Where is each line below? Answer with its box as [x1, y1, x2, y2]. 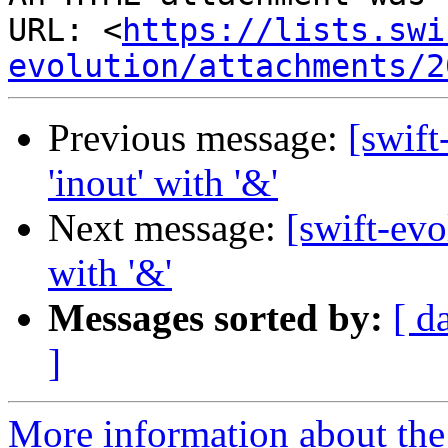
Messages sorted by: [48, 296, 383, 340]
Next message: [48, 206, 286, 250]
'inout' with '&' [48, 161, 278, 205]
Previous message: [48, 116, 348, 160]
